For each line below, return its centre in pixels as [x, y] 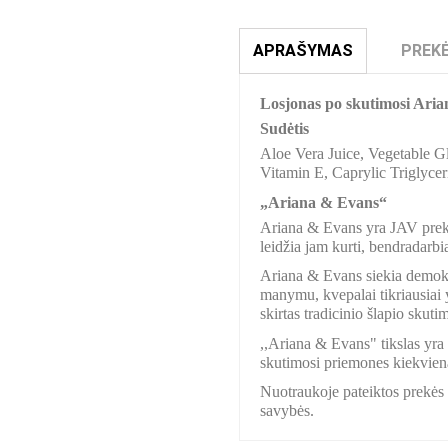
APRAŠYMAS [303, 51]
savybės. [286, 410]
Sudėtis [284, 129]
